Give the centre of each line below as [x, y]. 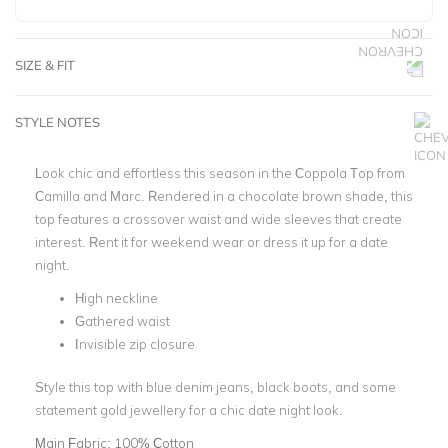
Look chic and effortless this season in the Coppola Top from [220, 173]
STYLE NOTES [57, 122]
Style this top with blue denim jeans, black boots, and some [215, 386]
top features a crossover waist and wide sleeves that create [218, 219]
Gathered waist [122, 321]
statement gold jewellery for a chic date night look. [189, 409]
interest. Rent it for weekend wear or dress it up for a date [211, 242]
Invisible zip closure [135, 344]
